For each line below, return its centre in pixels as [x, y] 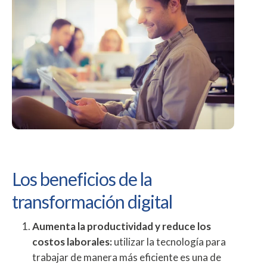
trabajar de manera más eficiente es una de [127, 257]
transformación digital [92, 201]
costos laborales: [72, 242]
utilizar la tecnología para [169, 242]
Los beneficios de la [82, 179]
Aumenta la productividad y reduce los [122, 226]
